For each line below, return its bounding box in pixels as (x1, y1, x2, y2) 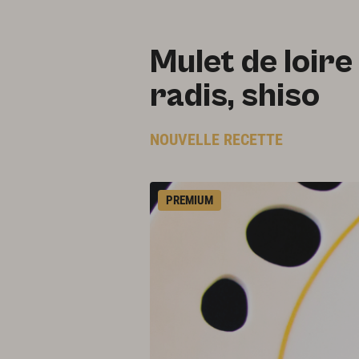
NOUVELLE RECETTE (150, 130, 283, 149)
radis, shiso (150, 76, 320, 115)
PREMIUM (166, 192, 213, 208)
